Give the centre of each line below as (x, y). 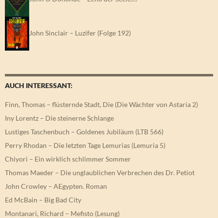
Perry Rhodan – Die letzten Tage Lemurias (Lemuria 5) (85, 145)
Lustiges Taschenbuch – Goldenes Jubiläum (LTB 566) (84, 132)
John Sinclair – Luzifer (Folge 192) (80, 33)
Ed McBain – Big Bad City (43, 200)
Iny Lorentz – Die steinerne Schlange (59, 118)
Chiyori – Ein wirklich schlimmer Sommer (68, 159)
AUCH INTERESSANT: (39, 86)
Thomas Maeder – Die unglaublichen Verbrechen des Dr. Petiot (100, 173)
